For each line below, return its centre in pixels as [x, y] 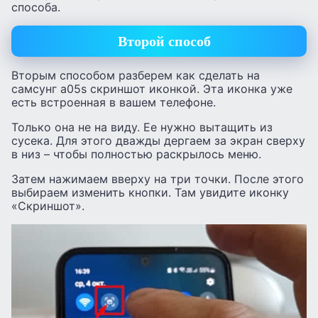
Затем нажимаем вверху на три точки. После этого [158, 179]
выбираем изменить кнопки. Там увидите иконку [150, 192]
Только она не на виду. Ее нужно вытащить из [142, 127]
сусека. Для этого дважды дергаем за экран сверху [158, 140]
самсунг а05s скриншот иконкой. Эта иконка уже [152, 88]
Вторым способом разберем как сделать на [136, 75]
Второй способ [164, 42]
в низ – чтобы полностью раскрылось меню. [136, 154]
